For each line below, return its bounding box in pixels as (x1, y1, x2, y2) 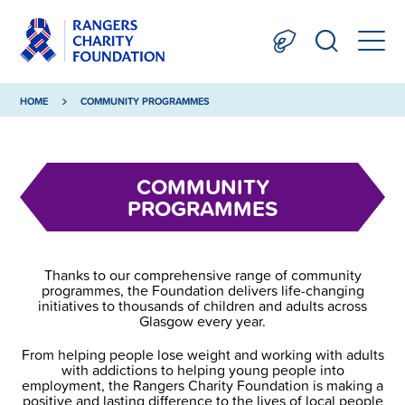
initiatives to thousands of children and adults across (38, 296, 367, 316)
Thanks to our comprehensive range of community (43, 265, 362, 285)
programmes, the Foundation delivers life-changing (41, 280, 364, 300)
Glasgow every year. (139, 311, 266, 331)
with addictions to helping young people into (61, 360, 344, 380)
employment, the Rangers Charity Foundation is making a (22, 375, 383, 395)
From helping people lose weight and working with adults (21, 344, 384, 364)
